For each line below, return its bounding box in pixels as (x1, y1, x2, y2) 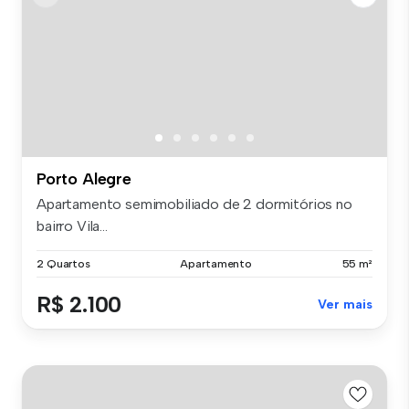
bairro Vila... (37, 217, 108, 236)
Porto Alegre (37, 169, 131, 190)
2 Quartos (37, 257, 90, 271)
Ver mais (318, 297, 372, 313)
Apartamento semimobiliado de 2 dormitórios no (37, 195, 352, 214)
